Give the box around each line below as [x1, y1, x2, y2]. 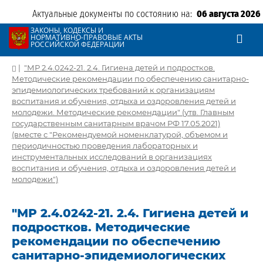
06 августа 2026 [197, 8, 261, 19]
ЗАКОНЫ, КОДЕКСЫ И [31, 25, 103, 35]
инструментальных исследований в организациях [12, 152, 212, 161]
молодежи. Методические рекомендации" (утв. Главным [12, 107, 234, 117]
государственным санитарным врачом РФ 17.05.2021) [12, 119, 220, 128]
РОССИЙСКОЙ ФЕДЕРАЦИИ [31, 39, 124, 49]
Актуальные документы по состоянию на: [32, 8, 197, 19]
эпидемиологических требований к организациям [12, 85, 215, 95]
